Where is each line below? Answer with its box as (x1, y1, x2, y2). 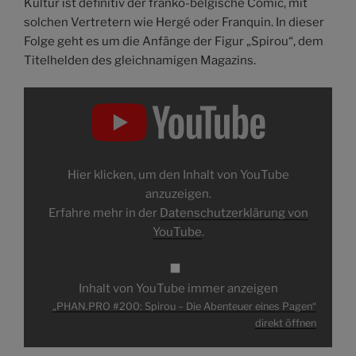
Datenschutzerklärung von (159, 206, 308, 221)
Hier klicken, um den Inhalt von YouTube (67, 168, 289, 183)
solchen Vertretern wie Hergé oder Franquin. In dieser (24, 14, 324, 29)
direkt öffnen (255, 317, 316, 330)
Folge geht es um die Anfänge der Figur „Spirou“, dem (24, 33, 323, 48)
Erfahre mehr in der (48, 206, 160, 221)
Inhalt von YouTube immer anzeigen (78, 281, 278, 296)
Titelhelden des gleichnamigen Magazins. (24, 52, 256, 68)
